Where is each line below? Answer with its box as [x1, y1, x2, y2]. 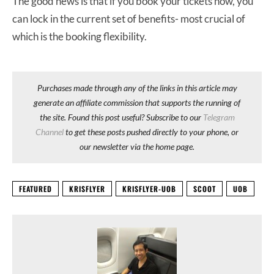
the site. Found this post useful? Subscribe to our [39, 111, 203, 122]
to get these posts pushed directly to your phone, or [64, 126, 239, 137]
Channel [35, 126, 64, 137]
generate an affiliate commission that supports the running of [34, 97, 240, 108]
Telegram [202, 111, 235, 122]
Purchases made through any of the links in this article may [37, 82, 237, 93]
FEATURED [19, 183, 52, 194]
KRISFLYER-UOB [122, 183, 176, 194]
